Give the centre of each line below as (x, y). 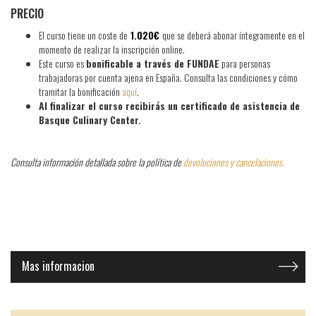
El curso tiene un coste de (83, 35)
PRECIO (27, 13)
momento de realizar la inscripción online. (112, 49)
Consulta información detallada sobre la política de (97, 162)
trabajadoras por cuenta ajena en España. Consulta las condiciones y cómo (168, 77)
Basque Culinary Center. (90, 119)
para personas (245, 63)
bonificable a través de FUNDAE (153, 63)
